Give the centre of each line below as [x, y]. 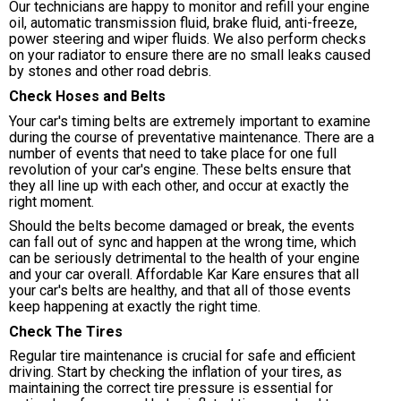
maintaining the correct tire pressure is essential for [171, 388]
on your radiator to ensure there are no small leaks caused [190, 55]
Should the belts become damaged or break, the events [182, 226]
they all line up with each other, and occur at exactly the [179, 185]
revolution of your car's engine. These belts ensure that [180, 169]
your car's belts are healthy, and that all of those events [180, 291]
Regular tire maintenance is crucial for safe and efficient [182, 356]
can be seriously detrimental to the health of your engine [184, 259]
